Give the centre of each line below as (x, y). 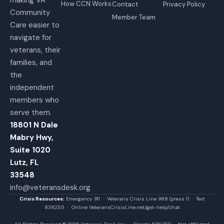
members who (34, 100)
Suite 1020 (30, 150)
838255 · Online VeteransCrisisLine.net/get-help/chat (112, 207)
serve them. (32, 112)
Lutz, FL (24, 162)
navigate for (31, 37)
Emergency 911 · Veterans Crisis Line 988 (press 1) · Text (134, 198)
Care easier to (35, 25)
